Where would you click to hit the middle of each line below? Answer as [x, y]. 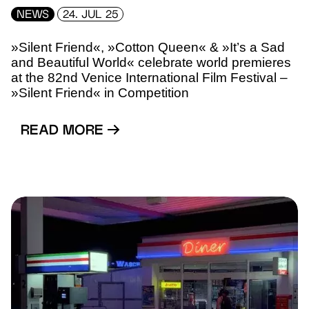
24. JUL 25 [90, 15]
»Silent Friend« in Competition [100, 92]
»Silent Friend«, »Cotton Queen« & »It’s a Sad [148, 47]
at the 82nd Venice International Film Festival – [149, 77]
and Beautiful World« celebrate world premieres [151, 62]
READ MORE [64, 131]
